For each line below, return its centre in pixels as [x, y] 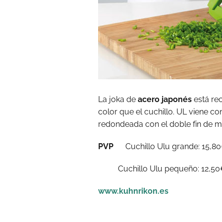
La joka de [117, 99]
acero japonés [164, 99]
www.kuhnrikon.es [133, 191]
